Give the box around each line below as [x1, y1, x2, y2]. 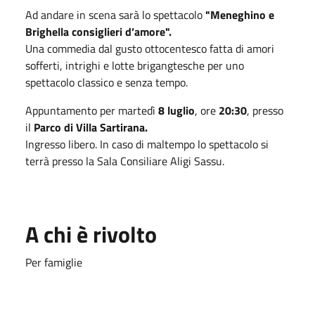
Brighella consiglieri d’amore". [25, 22, 172, 40]
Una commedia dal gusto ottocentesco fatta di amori [25, 39, 274, 57]
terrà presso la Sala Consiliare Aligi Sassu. [25, 152, 224, 169]
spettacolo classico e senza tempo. [25, 73, 188, 91]
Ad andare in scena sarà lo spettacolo [25, 6, 205, 23]
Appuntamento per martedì [25, 101, 158, 119]
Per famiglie [25, 253, 82, 271]
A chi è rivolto [25, 217, 157, 251]
